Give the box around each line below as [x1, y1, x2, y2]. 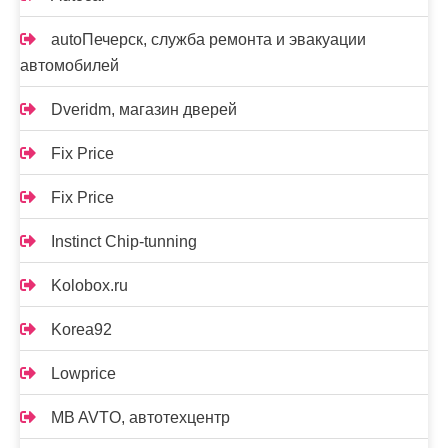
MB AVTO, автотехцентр [51, 408, 230, 426]
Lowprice [51, 364, 116, 382]
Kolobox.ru [51, 276, 128, 294]
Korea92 [51, 320, 112, 338]
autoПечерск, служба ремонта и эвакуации [51, 30, 366, 48]
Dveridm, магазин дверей [51, 100, 237, 118]
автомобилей [20, 56, 119, 74]
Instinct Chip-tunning [51, 232, 197, 250]
